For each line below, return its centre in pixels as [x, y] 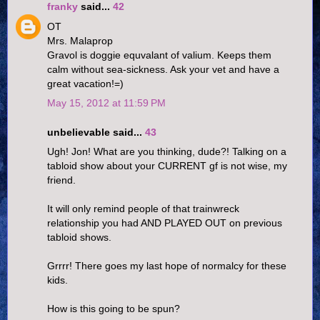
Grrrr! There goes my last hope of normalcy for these [167, 266]
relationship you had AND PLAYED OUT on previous [165, 223]
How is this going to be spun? [114, 309]
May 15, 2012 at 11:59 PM [106, 102]
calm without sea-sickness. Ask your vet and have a [163, 69]
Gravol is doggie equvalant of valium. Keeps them [159, 55]
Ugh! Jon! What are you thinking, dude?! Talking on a [167, 152]
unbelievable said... [96, 132]
